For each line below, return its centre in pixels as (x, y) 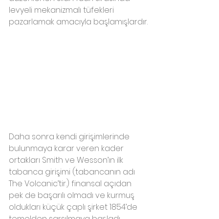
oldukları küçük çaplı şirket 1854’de (74, 207)
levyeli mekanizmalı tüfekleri (62, 10)
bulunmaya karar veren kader (67, 149)
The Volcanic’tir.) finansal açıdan (71, 184)
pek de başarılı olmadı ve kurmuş (73, 196)
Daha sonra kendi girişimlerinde (70, 137)
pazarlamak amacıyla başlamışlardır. (78, 22)
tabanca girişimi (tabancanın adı (73, 172)
